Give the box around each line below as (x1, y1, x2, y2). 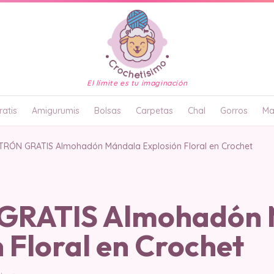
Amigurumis (32, 105, 80, 116)
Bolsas (94, 105, 121, 116)
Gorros (220, 105, 248, 116)
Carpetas (136, 105, 173, 116)
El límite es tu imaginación (86, 78, 188, 87)
